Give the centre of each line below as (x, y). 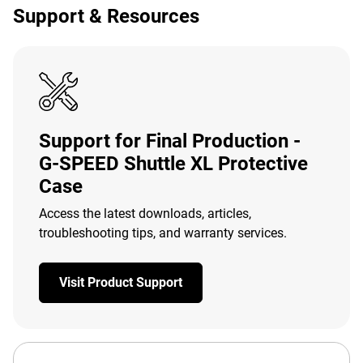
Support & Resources (106, 16)
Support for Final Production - (170, 141)
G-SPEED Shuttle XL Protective (173, 164)
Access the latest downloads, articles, (145, 214)
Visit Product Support (121, 282)
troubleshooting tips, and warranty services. (163, 233)
